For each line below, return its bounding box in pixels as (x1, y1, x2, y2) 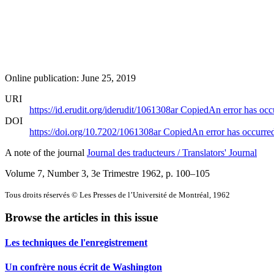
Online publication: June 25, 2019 (5, 72, 136, 83)
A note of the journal (5, 147, 87, 158)
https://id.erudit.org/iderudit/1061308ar (29, 104, 180, 115)
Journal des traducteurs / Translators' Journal (87, 147, 257, 158)
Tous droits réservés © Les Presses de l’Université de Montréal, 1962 (5, 190, 230, 199)
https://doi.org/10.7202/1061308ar (29, 126, 163, 137)
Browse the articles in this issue (5, 211, 158, 224)
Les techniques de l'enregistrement (5, 237, 147, 248)
